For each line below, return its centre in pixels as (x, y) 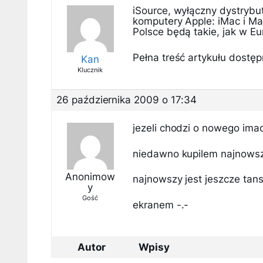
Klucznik (90, 70)
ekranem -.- (161, 205)
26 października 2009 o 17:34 (127, 100)
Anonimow (90, 177)
